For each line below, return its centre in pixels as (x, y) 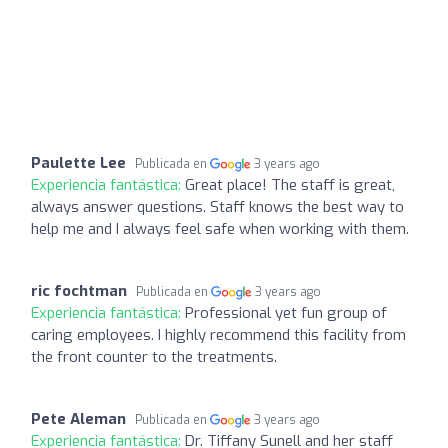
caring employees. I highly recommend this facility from (218, 334)
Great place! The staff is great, (290, 184)
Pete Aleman (78, 418)
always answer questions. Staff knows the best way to (217, 206)
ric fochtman (79, 290)
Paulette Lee (78, 162)
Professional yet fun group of (286, 312)
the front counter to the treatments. (154, 356)
